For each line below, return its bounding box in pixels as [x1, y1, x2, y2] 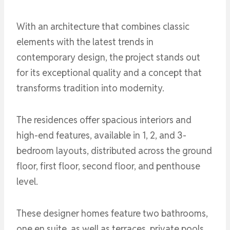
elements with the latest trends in [16, 35, 154, 48]
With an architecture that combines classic [16, 20, 189, 32]
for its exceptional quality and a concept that [16, 66, 202, 79]
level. [16, 175, 38, 187]
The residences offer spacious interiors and [16, 113, 191, 126]
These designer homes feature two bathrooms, [16, 207, 208, 219]
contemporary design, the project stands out [16, 51, 200, 63]
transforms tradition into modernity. [16, 82, 164, 94]
